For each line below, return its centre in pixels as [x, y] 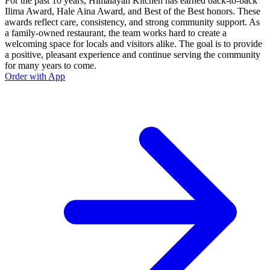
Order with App [35, 76]
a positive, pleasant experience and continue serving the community [133, 54]
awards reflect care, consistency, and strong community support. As [132, 22]
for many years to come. [51, 65]
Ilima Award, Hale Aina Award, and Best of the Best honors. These [133, 11]
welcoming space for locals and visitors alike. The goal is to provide [133, 43]
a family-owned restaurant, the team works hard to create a [116, 33]
